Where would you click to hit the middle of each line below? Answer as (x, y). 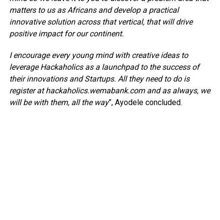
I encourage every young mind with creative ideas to (98, 55)
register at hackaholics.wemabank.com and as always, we (110, 91)
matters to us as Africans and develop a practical (94, 10)
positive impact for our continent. (66, 34)
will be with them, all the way (59, 103)
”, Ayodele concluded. (145, 103)
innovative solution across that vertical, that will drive (101, 22)
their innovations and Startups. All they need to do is (99, 79)
